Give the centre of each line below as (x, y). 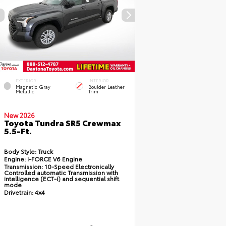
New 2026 (19, 115)
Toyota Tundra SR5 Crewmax (62, 123)
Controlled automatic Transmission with (61, 173)
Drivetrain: (18, 192)
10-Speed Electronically (79, 166)
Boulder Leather (106, 87)
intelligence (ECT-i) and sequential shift (61, 179)
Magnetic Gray (33, 87)
